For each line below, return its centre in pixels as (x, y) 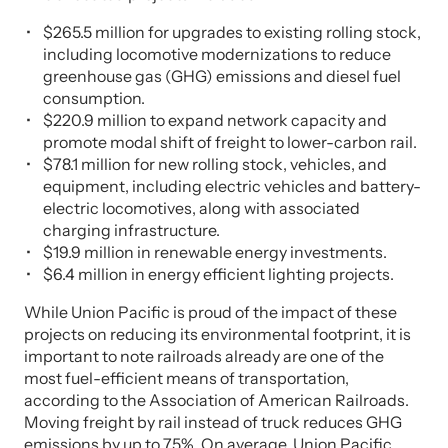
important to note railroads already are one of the (204, 356)
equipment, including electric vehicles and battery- (232, 186)
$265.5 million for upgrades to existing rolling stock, (232, 32)
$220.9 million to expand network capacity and (215, 120)
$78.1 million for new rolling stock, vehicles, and (215, 164)
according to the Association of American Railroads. (216, 400)
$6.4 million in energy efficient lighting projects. (218, 274)
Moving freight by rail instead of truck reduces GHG (213, 422)
